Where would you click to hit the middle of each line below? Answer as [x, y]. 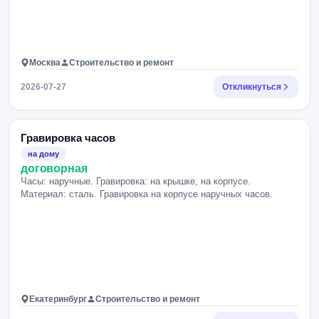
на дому [43, 154]
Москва [45, 63]
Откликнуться [252, 87]
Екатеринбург [58, 299]
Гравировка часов [68, 138]
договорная [54, 168]
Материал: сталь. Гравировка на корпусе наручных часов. [147, 194]
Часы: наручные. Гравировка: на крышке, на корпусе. [136, 181]
